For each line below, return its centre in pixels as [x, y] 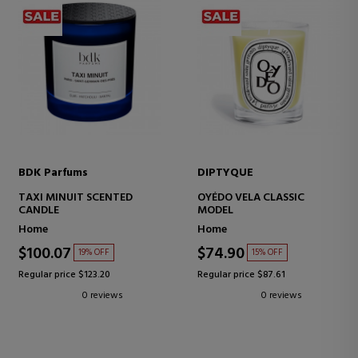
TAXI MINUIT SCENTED [76, 197]
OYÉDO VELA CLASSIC [251, 197]
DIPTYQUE [225, 173]
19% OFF [94, 252]
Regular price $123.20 [64, 274]
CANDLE [39, 210]
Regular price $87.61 [241, 274]
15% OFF [267, 252]
